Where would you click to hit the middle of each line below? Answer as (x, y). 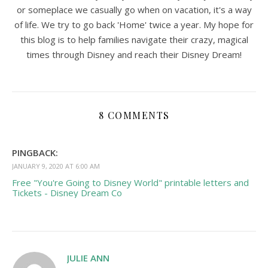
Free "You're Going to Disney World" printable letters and (130, 182)
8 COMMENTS (134, 115)
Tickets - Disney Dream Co (67, 192)
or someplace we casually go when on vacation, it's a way (134, 9)
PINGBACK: (35, 152)
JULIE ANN (88, 258)
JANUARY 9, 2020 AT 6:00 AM (56, 166)
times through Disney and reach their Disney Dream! (134, 54)
